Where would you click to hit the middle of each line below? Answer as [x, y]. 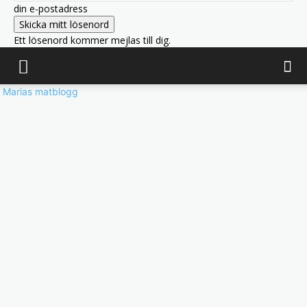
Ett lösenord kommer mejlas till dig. [92, 40]
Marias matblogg [40, 91]
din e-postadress [51, 9]
